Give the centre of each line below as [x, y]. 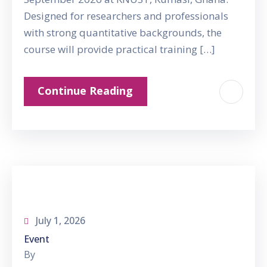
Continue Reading [85, 91]
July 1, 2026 [60, 221]
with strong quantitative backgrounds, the [123, 33]
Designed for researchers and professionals [126, 16]
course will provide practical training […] [119, 49]
